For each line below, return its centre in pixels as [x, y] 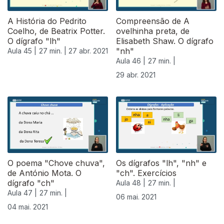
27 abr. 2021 [88, 51]
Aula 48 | [131, 183]
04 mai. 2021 [28, 207]
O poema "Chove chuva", [56, 163]
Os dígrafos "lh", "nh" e [161, 163]
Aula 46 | [131, 61]
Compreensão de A [153, 21]
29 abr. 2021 [136, 75]
